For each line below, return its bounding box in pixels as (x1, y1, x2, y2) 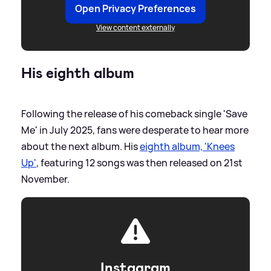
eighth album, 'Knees (140, 140, 235, 154)
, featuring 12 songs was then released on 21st (36, 156, 243, 170)
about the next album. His (21, 140, 140, 154)
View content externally (96, 22, 175, 33)
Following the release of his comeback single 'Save (21, 107, 247, 121)
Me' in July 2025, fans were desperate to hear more (21, 123, 249, 137)
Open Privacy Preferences (75, 2, 196, 16)
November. (21, 172, 70, 186)
